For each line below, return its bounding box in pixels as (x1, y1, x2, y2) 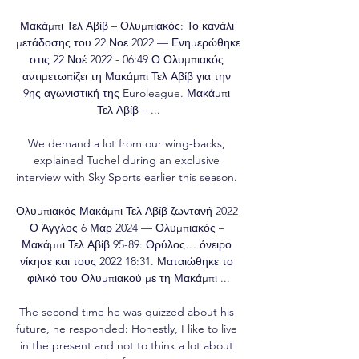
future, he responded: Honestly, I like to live (16, 321, 237, 336)
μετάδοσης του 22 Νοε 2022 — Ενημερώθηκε (16, 34, 240, 50)
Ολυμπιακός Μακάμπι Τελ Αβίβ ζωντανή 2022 (16, 203, 238, 218)
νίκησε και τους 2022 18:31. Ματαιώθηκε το (20, 253, 233, 268)
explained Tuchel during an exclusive (34, 152, 220, 167)
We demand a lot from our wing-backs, (28, 135, 225, 151)
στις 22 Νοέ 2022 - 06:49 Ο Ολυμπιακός (30, 51, 224, 67)
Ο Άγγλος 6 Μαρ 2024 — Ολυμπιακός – (29, 220, 224, 235)
